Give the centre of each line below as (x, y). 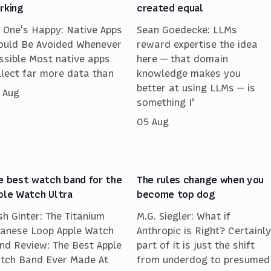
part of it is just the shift (196, 245)
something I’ (165, 102)
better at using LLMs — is (196, 87)
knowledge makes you (189, 73)
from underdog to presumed (203, 259)
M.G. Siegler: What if (184, 216)
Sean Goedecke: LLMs (187, 29)
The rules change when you (200, 179)
